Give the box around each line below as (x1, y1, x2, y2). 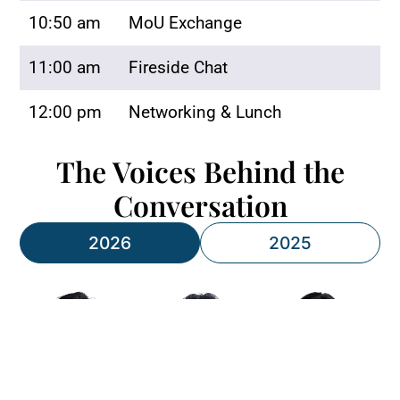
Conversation (112, 186, 287, 225)
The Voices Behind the (55, 152, 345, 191)
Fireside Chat (128, 56, 228, 78)
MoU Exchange (128, 12, 242, 33)
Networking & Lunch (128, 101, 281, 122)
